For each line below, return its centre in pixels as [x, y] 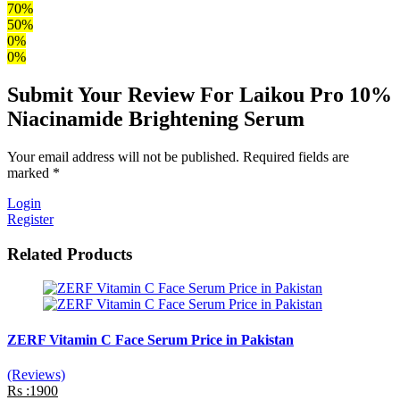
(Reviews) [36, 374]
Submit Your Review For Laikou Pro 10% [200, 95]
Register [30, 219]
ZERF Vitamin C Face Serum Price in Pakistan [150, 339]
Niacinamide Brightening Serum [156, 119]
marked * [33, 172]
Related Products [70, 254]
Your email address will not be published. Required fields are [178, 156]
